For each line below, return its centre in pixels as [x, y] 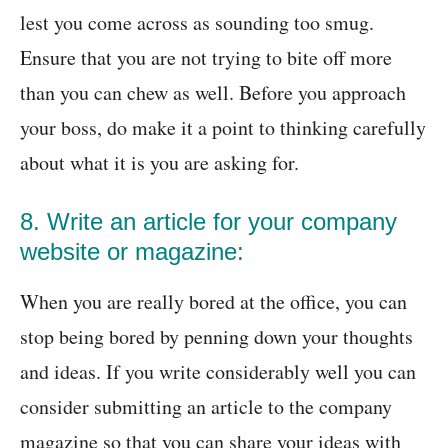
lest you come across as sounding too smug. [197, 23]
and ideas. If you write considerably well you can [218, 372]
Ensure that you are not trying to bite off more [206, 58]
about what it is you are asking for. [159, 163]
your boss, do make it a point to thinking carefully [223, 128]
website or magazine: [132, 252]
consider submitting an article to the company [206, 407]
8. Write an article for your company [208, 222]
